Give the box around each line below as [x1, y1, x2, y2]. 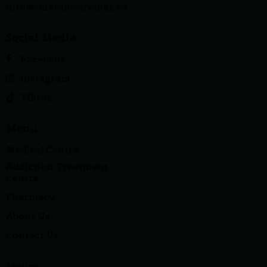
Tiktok [20, 91, 52, 103]
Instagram [20, 72, 70, 84]
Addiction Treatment [6, 160, 108, 173]
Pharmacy [6, 191, 55, 203]
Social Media [6, 30, 76, 45]
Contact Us [6, 229, 58, 241]
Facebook [20, 52, 66, 65]
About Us [6, 210, 49, 222]
